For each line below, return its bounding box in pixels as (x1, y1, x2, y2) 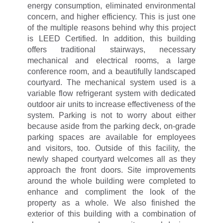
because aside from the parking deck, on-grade (27, 122, 196, 130)
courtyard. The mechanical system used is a (27, 78, 196, 87)
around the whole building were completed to (27, 177, 196, 185)
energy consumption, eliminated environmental (27, 1, 196, 10)
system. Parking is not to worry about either (27, 111, 196, 119)
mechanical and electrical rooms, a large (27, 56, 196, 65)
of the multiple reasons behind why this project (27, 23, 196, 32)
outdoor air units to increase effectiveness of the (27, 100, 196, 109)
